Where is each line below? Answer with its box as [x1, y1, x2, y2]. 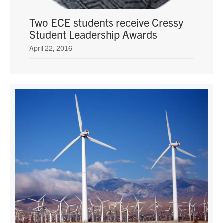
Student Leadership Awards [29, 27, 158, 41]
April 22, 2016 [29, 43, 73, 53]
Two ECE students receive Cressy [29, 15, 184, 29]
